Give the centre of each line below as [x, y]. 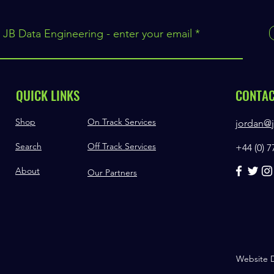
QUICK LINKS [48, 95]
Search [28, 146]
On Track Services [122, 121]
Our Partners [112, 172]
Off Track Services [122, 146]
